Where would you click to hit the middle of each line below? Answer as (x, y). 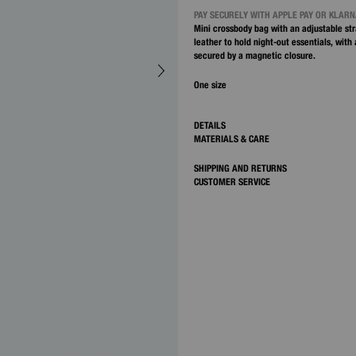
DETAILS (210, 125)
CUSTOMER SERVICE (232, 182)
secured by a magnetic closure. (255, 55)
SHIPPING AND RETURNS (240, 168)
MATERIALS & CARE (232, 139)
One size (210, 85)
